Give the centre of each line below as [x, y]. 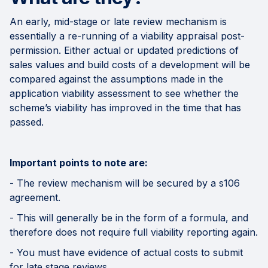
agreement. [35, 198]
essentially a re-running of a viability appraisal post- [127, 36]
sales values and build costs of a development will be [130, 65]
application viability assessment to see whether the [124, 94]
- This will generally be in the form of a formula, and [129, 218]
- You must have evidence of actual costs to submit [126, 253]
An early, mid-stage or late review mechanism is [118, 22]
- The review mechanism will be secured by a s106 [125, 183]
